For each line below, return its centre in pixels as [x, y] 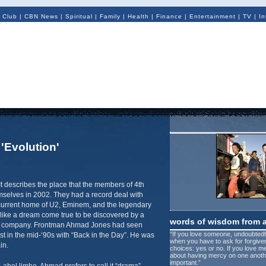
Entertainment [212, 16]
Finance [169, 16]
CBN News [41, 16]
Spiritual [79, 16]
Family [110, 16]
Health [138, 16]
